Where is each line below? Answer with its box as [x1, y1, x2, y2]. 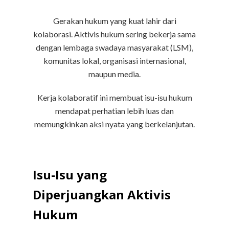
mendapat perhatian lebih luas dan [55, 106, 174, 116]
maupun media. [88, 69, 141, 79]
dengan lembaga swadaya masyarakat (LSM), [36, 42, 193, 53]
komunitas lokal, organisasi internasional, [43, 56, 186, 66]
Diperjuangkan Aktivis [33, 186, 171, 203]
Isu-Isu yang [33, 166, 107, 184]
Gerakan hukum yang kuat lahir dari [53, 16, 176, 26]
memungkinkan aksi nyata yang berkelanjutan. [34, 119, 195, 129]
